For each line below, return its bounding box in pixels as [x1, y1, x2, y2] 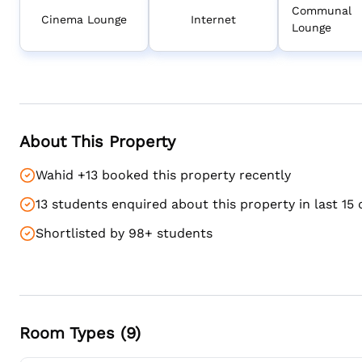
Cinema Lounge [41, 12, 127, 26]
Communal [292, 4, 351, 17]
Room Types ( [19, 323, 126, 343]
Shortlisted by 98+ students [36, 225, 213, 241]
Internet [191, 12, 236, 26]
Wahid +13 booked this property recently [36, 167, 291, 183]
